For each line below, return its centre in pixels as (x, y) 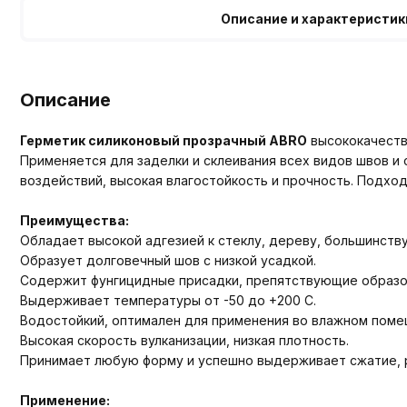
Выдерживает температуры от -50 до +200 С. (168, 300)
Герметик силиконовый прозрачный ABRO (164, 140)
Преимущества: (74, 220)
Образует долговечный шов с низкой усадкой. (168, 260)
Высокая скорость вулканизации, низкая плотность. (184, 340)
